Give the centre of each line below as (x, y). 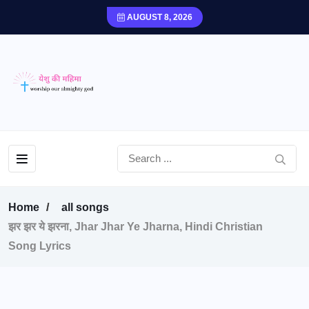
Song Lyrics (40, 246)
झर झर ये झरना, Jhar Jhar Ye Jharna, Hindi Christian (136, 227)
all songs (85, 207)
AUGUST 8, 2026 (158, 17)
